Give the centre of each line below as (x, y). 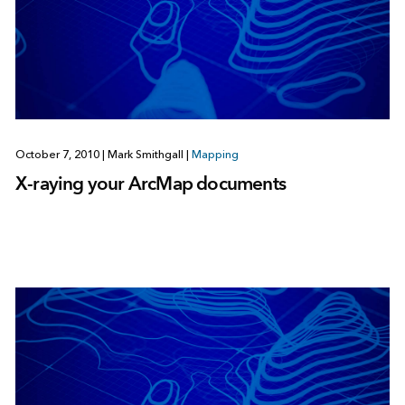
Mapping (215, 155)
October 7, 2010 (58, 155)
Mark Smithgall (145, 155)
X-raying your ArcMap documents (150, 184)
